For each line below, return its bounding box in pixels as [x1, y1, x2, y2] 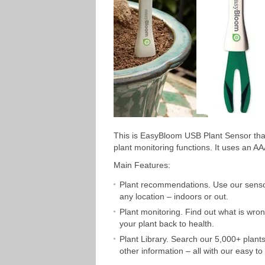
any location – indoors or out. [119, 192, 228, 201]
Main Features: [114, 160, 170, 170]
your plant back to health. [119, 219, 214, 228]
